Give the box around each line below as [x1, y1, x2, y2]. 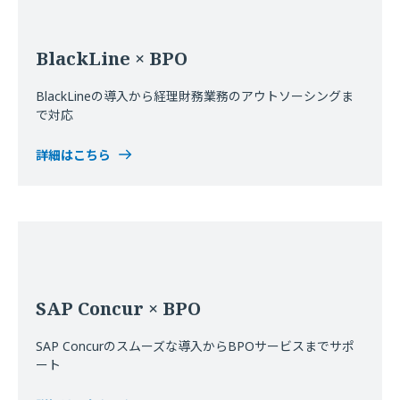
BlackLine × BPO [36, 46, 187, 71]
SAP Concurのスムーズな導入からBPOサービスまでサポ [36, 337, 354, 354]
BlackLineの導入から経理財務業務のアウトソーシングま [36, 87, 354, 104]
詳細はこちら [36, 146, 111, 163]
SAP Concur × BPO [36, 296, 201, 321]
